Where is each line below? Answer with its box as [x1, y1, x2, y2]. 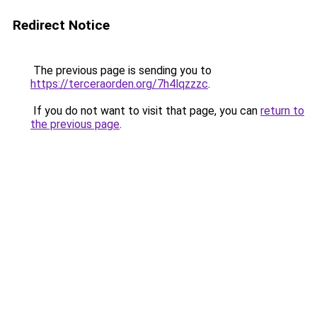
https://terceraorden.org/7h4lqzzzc [30, 77, 208, 91]
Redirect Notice [13, 17, 110, 33]
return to [260, 104, 304, 117]
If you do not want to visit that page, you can [30, 104, 260, 117]
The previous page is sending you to [30, 64, 212, 77]
